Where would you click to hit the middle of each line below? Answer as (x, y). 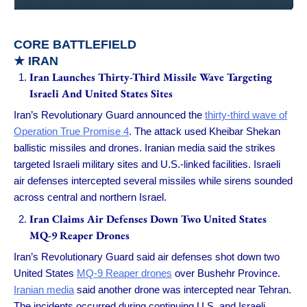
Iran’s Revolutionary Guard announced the (109, 115)
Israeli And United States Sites (101, 93)
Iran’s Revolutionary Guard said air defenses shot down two (147, 257)
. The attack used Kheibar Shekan (205, 132)
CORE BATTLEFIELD (75, 44)
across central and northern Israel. (90, 197)
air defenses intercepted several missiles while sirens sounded (153, 181)
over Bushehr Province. (226, 273)
